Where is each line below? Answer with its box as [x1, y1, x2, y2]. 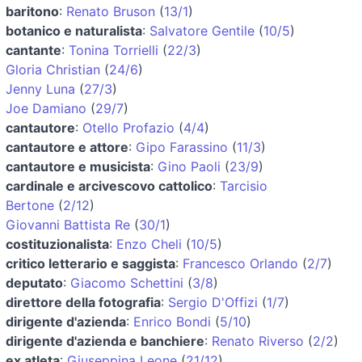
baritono [6, 2, 59, 19]
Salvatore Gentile [149, 22, 255, 39]
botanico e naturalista [6, 22, 142, 39]
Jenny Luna [6, 80, 75, 97]
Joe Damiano [6, 99, 86, 116]
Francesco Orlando [183, 255, 298, 271]
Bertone [6, 196, 54, 213]
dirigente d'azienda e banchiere [6, 332, 204, 349]
